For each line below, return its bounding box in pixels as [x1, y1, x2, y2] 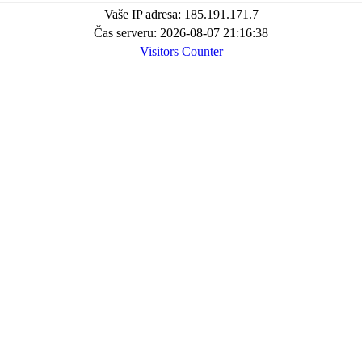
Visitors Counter [139, 44, 223, 59]
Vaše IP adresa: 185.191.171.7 [103, 7, 259, 22]
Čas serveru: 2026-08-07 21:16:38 [94, 26, 268, 40]
